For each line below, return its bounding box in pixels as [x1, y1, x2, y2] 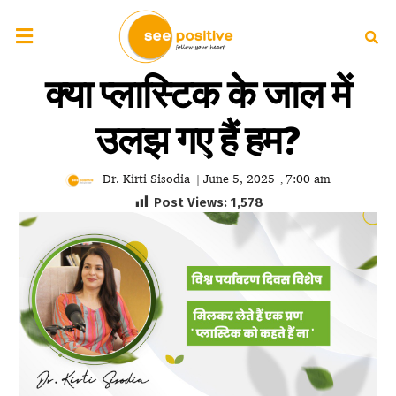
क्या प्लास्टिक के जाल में [44, 72, 351, 118]
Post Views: [154, 194, 227, 210]
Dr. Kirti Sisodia [103, 171, 190, 186]
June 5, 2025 [203, 171, 275, 186]
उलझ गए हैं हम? [95, 118, 301, 164]
